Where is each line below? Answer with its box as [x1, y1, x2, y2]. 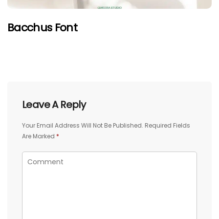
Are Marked [22, 131, 56, 140]
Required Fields [145, 121, 190, 130]
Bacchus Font [7, 20, 78, 35]
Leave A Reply [22, 97, 86, 111]
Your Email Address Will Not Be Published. [22, 121, 143, 130]
